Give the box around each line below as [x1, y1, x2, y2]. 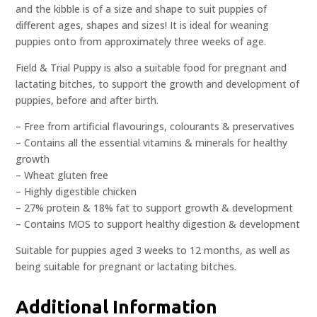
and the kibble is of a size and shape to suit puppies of [16, 2, 267, 16]
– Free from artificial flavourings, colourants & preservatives [16, 120, 295, 134]
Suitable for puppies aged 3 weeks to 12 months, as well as [16, 243, 291, 258]
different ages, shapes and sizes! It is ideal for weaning [16, 18, 270, 33]
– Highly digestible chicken [16, 185, 137, 199]
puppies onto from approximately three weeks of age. [16, 35, 267, 49]
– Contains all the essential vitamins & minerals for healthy [16, 136, 288, 150]
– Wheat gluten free [16, 168, 109, 183]
